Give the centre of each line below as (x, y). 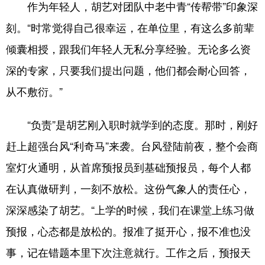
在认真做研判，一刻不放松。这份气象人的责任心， (128, 188)
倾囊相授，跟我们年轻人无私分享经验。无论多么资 (128, 49)
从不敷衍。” (34, 91)
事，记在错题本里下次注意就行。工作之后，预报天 (128, 252)
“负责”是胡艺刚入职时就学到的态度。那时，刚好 (132, 124)
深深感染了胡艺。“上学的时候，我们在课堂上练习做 (130, 209)
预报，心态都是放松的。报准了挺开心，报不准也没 (128, 231)
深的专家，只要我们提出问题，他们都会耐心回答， (128, 70)
